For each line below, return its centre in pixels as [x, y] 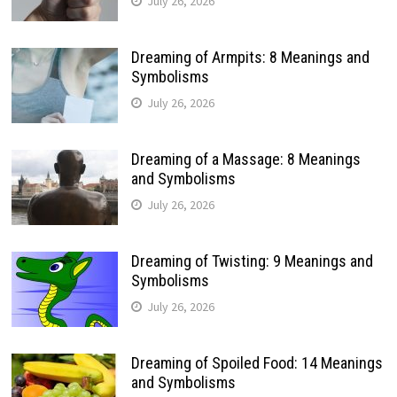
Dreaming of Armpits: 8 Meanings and [250, 58]
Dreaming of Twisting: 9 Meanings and [252, 261]
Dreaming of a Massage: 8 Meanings [245, 160]
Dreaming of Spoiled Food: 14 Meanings [257, 363]
